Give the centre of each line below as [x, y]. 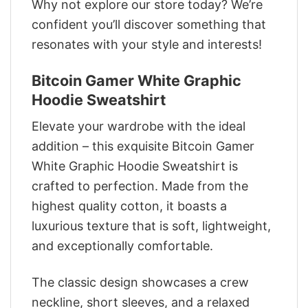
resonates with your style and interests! [147, 45]
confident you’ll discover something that [149, 25]
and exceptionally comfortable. [122, 246]
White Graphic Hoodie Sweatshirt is [135, 166]
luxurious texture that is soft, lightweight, [151, 226]
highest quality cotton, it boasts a [129, 206]
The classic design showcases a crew [140, 282]
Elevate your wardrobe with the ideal [139, 126]
